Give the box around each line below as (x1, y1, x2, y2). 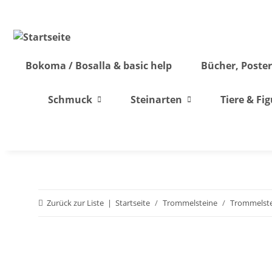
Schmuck (47, 93, 92, 106)
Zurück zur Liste (47, 197, 104, 208)
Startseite (115, 197, 150, 208)
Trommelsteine (163, 197, 217, 208)
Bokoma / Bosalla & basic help (25, 59, 172, 72)
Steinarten (130, 93, 182, 106)
